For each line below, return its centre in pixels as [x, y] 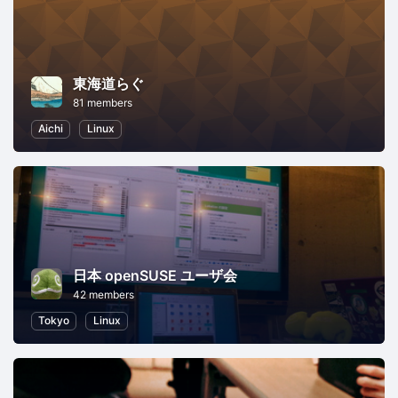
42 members [103, 295]
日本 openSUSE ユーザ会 [155, 276]
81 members [103, 103]
